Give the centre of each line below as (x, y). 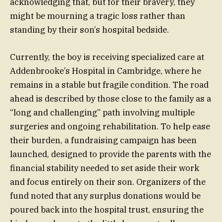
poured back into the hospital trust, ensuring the (107, 209)
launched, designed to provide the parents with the (111, 154)
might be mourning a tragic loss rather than (98, 16)
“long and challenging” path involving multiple (102, 112)
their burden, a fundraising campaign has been (103, 140)
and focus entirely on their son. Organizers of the (108, 182)
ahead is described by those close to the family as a (111, 98)
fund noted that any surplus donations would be (105, 195)
